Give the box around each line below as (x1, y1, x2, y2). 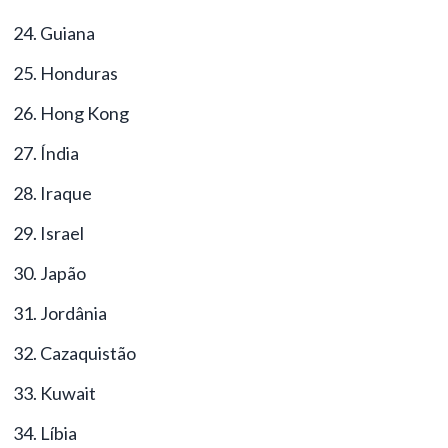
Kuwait (40, 381, 96, 404)
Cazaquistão (40, 341, 136, 364)
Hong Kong (40, 101, 129, 124)
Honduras (40, 61, 118, 84)
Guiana (40, 21, 95, 44)
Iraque (40, 181, 92, 204)
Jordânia (40, 301, 107, 324)
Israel (40, 221, 84, 244)
